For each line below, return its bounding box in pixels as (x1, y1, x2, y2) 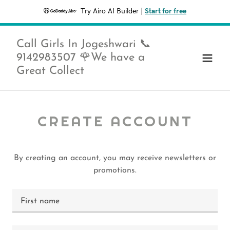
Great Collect (16, 65, 84, 77)
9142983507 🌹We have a (16, 52, 145, 64)
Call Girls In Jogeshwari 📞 (16, 39, 151, 50)
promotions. (93, 166, 137, 175)
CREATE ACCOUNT (37, 112, 193, 130)
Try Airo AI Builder (81, 8, 139, 15)
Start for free (145, 8, 186, 15)
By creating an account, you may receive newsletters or (14, 154, 216, 162)
